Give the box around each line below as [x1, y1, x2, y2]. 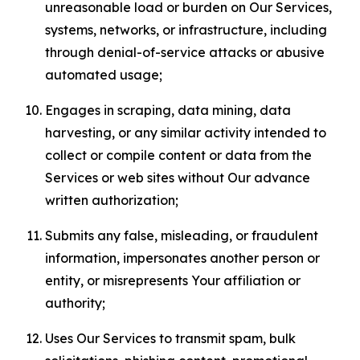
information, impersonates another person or [45, 250, 320, 266]
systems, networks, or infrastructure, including [45, 22, 327, 38]
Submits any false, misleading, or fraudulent [45, 227, 318, 243]
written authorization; [45, 192, 178, 208]
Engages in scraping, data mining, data [45, 102, 291, 118]
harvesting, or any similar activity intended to [45, 125, 326, 141]
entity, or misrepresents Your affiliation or [45, 272, 301, 288]
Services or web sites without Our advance [45, 170, 310, 186]
